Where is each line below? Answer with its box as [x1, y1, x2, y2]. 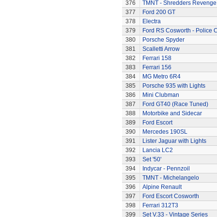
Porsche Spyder [142, 36, 185, 43]
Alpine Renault [142, 184, 182, 190]
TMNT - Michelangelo [142, 174, 199, 181]
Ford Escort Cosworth [142, 193, 199, 200]
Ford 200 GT [142, 9, 175, 15]
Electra [142, 18, 161, 25]
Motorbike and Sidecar [142, 110, 202, 117]
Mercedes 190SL [142, 128, 187, 135]
